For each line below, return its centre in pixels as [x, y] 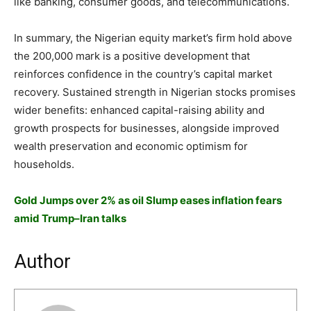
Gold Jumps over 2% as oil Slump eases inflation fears [148, 200]
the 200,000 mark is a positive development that [132, 56]
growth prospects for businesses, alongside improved [146, 128]
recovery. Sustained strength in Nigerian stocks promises [155, 92]
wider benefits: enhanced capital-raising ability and [139, 110]
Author [42, 261]
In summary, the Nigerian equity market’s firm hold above [153, 37]
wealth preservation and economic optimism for [131, 146]
